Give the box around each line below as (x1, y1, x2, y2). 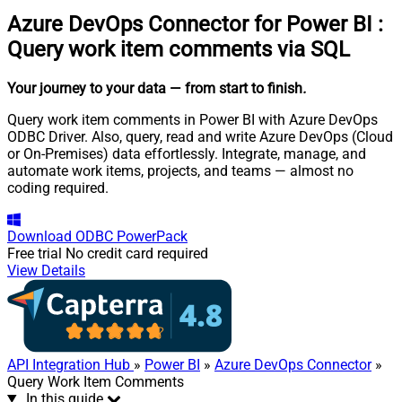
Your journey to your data (7, 79, 166, 97)
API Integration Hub (7, 355, 134, 373)
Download (7, 227, 72, 245)
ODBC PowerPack (75, 227, 188, 245)
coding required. (7, 179, 109, 197)
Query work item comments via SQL (7, 36, 350, 62)
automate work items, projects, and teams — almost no (7, 162, 354, 179)
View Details (7, 261, 85, 279)
